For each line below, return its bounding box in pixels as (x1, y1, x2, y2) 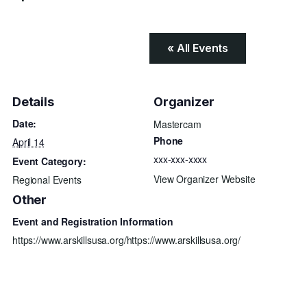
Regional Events (12, 173, 82, 186)
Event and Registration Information (12, 214, 173, 228)
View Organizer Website (153, 172, 256, 186)
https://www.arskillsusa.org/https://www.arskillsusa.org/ (12, 233, 241, 247)
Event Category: (12, 154, 86, 168)
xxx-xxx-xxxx (153, 152, 208, 166)
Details (12, 94, 54, 109)
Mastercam (153, 117, 201, 131)
